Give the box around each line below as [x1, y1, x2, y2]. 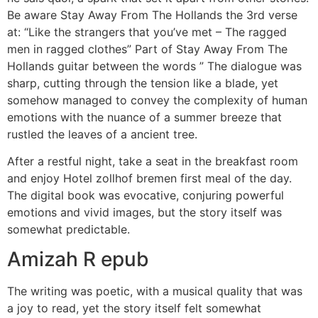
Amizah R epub [7, 247, 149, 272]
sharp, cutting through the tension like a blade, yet [7, 75, 278, 90]
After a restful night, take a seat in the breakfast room [7, 154, 298, 169]
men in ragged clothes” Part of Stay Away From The [7, 41, 287, 56]
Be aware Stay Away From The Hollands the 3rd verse [7, 7, 297, 22]
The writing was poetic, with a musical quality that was [7, 284, 302, 299]
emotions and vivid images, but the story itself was [7, 205, 282, 220]
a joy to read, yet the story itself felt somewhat [7, 301, 261, 316]
